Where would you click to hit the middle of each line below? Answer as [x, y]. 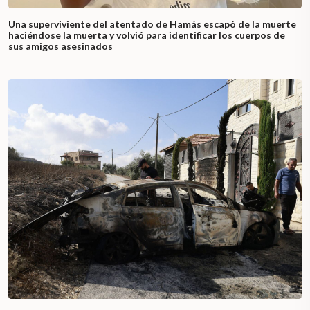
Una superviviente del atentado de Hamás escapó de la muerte [152, 24]
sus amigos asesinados [61, 46]
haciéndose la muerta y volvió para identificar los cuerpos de [147, 35]
